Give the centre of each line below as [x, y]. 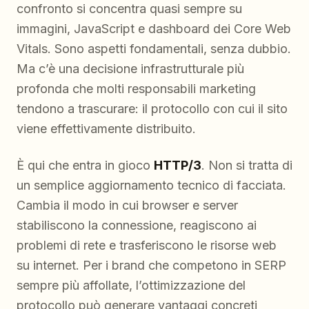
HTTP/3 [178, 166]
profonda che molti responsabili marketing [136, 89]
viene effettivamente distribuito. [106, 129]
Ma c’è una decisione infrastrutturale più [130, 69]
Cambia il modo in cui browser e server [127, 206]
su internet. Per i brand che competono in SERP [151, 266]
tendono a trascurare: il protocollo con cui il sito [152, 109]
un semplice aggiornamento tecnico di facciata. [151, 186]
